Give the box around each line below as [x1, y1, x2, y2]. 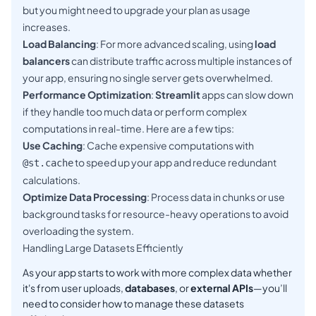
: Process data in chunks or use [147, 190, 285, 204]
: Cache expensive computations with [83, 139, 254, 152]
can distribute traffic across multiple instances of [70, 54, 293, 68]
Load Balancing [23, 37, 96, 51]
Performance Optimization [23, 88, 151, 102]
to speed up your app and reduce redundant [73, 156, 276, 169]
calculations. [23, 174, 80, 187]
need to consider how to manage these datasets [23, 297, 244, 310]
